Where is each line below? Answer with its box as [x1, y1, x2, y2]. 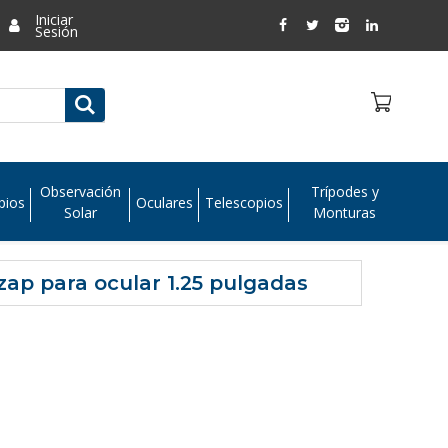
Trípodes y [310, 182, 379, 202]
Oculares [135, 192, 193, 212]
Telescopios [204, 192, 283, 212]
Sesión [35, 22, 79, 41]
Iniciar [35, 10, 74, 29]
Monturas [313, 203, 377, 223]
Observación [39, 182, 121, 202]
